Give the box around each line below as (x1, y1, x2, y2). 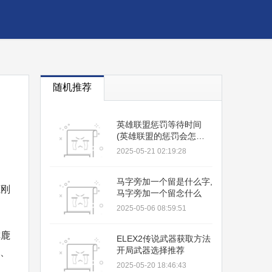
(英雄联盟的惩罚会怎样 (117, 131, 205, 141)
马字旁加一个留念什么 (117, 188, 202, 198)
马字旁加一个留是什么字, (117, 177, 212, 186)
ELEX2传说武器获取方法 (117, 234, 211, 243)
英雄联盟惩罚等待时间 (117, 120, 202, 129)
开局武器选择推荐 (117, 245, 185, 255)
